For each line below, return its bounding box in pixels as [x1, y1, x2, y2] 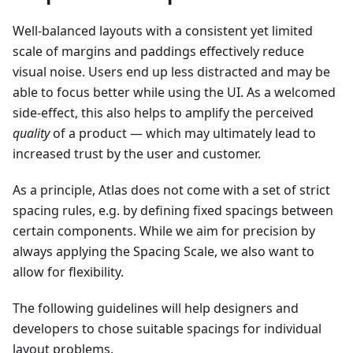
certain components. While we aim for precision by [13, 222, 315, 240]
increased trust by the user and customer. [13, 145, 261, 162]
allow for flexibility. [13, 263, 124, 281]
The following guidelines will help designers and [13, 299, 299, 317]
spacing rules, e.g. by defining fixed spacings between [13, 202, 333, 219]
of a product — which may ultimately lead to [50, 124, 316, 142]
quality [13, 124, 50, 142]
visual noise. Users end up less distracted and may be [13, 63, 330, 80]
